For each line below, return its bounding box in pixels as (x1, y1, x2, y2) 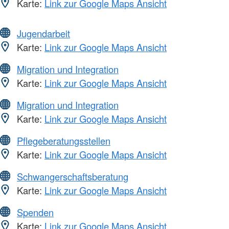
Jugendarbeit (17, 26, 70, 40)
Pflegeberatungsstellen (17, 133, 110, 147)
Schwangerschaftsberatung (17, 169, 128, 183)
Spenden (17, 205, 54, 219)
